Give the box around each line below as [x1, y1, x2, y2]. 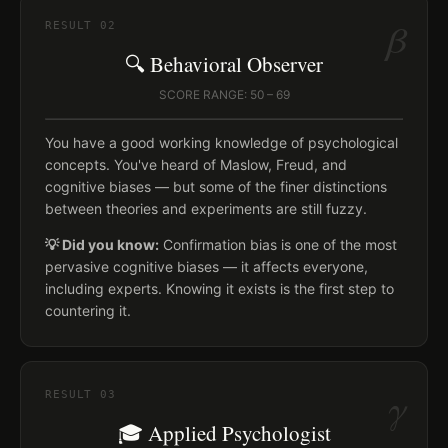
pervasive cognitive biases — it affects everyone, [45, 258, 368, 275]
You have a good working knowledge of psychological [45, 134, 398, 151]
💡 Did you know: [45, 236, 159, 253]
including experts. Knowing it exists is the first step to [45, 280, 394, 297]
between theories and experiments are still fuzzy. [45, 200, 367, 217]
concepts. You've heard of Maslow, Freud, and [45, 156, 347, 173]
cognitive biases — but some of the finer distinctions [45, 178, 387, 195]
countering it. [45, 302, 131, 319]
